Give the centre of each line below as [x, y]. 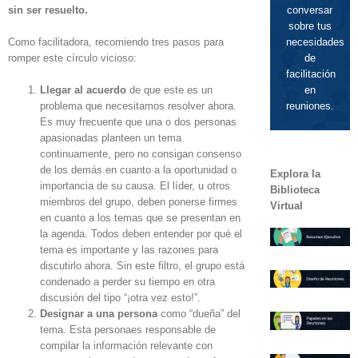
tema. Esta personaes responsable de [128, 330]
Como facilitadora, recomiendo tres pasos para [116, 42]
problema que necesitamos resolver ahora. [138, 106]
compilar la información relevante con [126, 346]
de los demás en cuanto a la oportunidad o [138, 170]
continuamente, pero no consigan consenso [141, 154]
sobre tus [310, 26]
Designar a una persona [100, 314]
